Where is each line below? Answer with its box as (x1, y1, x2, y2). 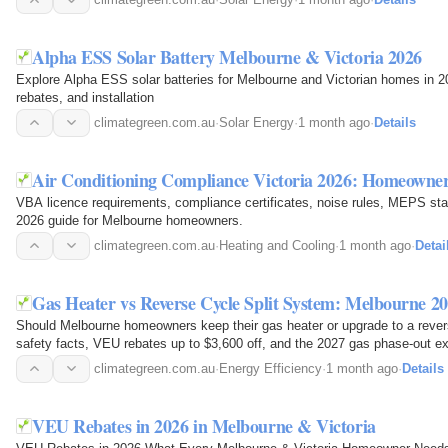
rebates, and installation (16, 89, 154, 105)
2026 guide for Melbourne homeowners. (16, 212, 243, 228)
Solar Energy (219, 114, 294, 130)
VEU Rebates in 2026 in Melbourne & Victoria (32, 412, 376, 439)
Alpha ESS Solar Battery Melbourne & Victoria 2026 (32, 43, 422, 70)
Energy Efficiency (219, 360, 322, 376)
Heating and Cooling (219, 237, 335, 253)
